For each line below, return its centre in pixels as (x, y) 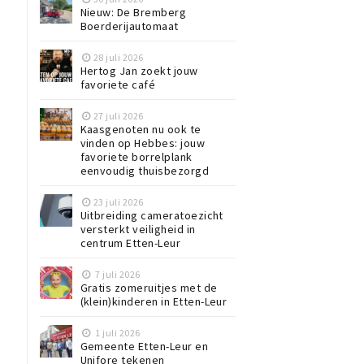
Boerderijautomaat (129, 26)
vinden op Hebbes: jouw (143, 143)
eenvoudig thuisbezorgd (145, 170)
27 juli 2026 (118, 115)
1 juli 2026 (117, 332)
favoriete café (118, 84)
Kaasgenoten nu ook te (141, 129)
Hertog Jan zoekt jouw (139, 70)
